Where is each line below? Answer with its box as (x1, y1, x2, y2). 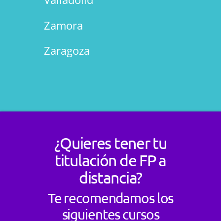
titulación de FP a (55, 150, 166, 170)
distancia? (78, 168, 143, 187)
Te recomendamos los (47, 190, 174, 207)
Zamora (43, 17, 83, 33)
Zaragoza (43, 43, 90, 58)
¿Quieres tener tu (54, 133, 167, 153)
